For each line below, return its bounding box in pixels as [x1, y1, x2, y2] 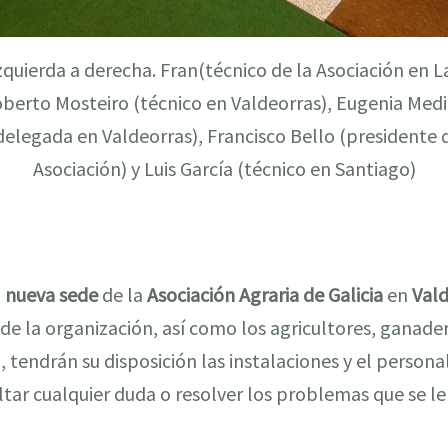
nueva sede [5, 282, 98, 308]
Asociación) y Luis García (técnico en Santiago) [32, 156, 416, 182]
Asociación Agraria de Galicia [147, 282, 383, 308]
